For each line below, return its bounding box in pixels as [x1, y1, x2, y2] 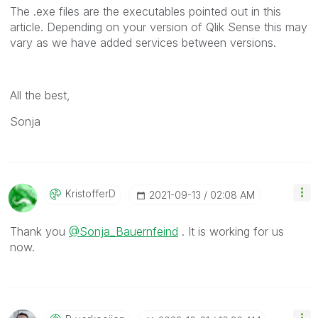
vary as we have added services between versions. [10, 35, 280, 50]
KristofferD [65, 187, 116, 199]
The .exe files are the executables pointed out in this [10, 4, 281, 18]
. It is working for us [178, 224, 284, 238]
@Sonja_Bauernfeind [69, 224, 178, 238]
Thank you [10, 224, 69, 238]
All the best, [10, 87, 70, 102]
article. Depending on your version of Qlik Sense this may [10, 19, 307, 34]
